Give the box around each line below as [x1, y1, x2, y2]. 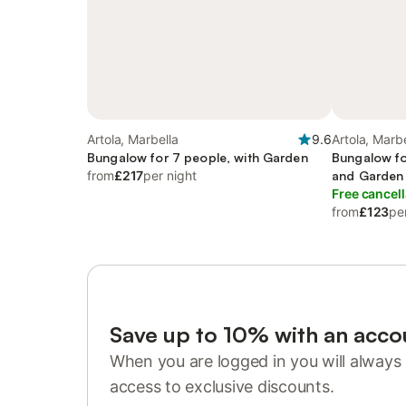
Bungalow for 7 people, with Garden [87, 150, 308, 165]
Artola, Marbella [87, 131, 179, 147]
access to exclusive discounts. [110, 377, 334, 396]
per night [143, 168, 197, 183]
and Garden [332, 168, 404, 183]
